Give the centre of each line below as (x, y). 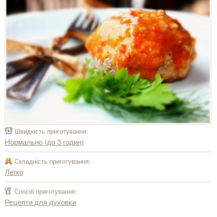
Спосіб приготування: (46, 191)
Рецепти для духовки (40, 201)
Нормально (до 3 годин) (44, 141)
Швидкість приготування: (51, 131)
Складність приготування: (53, 161)
